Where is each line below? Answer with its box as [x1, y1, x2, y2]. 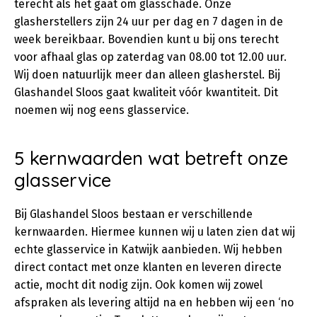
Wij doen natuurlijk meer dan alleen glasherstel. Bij [14, 68, 280, 81]
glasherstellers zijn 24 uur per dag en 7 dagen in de [14, 15, 283, 28]
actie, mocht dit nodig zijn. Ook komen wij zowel [14, 278, 263, 292]
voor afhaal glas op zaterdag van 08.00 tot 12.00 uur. [14, 50, 287, 64]
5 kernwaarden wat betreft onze [14, 146, 288, 170]
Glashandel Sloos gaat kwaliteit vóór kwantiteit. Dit [14, 86, 278, 99]
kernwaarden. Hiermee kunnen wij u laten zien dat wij [14, 225, 295, 238]
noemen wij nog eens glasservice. [14, 103, 189, 117]
